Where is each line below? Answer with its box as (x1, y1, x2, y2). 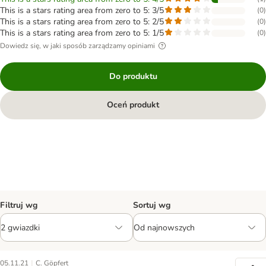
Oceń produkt (107, 99, 159, 110)
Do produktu (109, 71, 157, 82)
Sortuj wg (133, 199, 170, 211)
